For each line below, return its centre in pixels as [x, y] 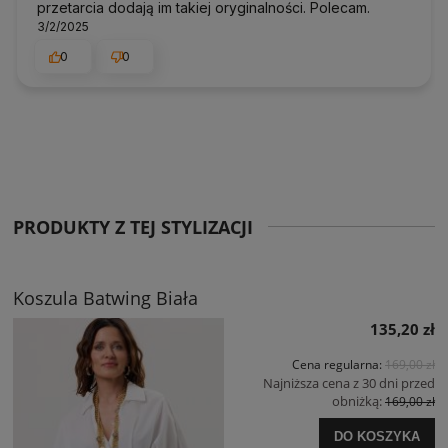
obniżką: [358, 401]
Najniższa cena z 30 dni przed [349, 383]
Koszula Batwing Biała [105, 298]
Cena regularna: [338, 365]
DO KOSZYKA [377, 436]
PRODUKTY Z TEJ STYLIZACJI [133, 227]
